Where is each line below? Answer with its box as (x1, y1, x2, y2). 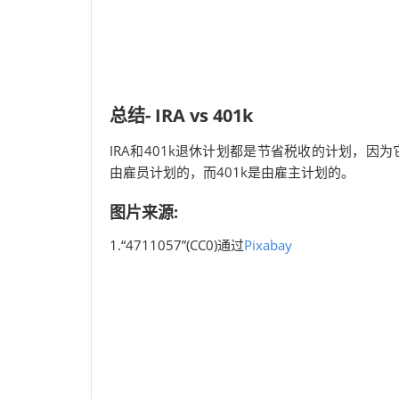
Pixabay (244, 236, 292, 254)
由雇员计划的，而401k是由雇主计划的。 (110, 163, 354, 181)
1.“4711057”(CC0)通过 (110, 236, 244, 254)
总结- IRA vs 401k (110, 103, 253, 127)
